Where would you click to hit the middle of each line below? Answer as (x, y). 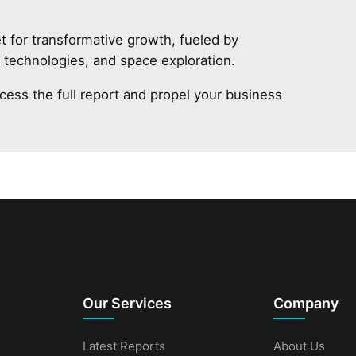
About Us (299, 346)
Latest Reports (124, 346)
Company (306, 303)
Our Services (127, 303)
